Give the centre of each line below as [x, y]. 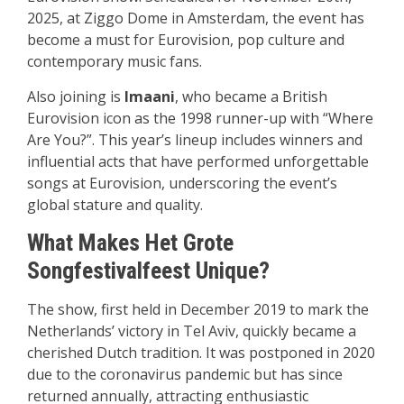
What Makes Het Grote [130, 243]
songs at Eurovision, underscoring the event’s [182, 183]
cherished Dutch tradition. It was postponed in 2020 [201, 353]
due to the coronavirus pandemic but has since [185, 374]
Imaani [150, 96]
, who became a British [251, 96]
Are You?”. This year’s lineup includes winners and [195, 140]
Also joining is [76, 96]
